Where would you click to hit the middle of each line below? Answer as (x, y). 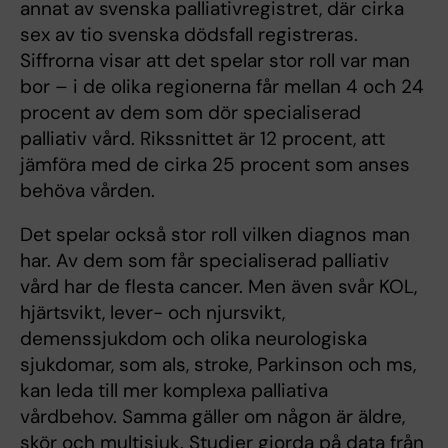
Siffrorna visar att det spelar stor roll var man (215, 61)
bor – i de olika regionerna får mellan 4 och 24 (222, 87)
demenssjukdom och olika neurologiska (193, 339)
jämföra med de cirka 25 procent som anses (215, 165)
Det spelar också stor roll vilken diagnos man (215, 235)
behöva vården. (87, 191)
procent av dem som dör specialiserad (190, 113)
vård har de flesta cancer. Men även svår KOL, (218, 287)
